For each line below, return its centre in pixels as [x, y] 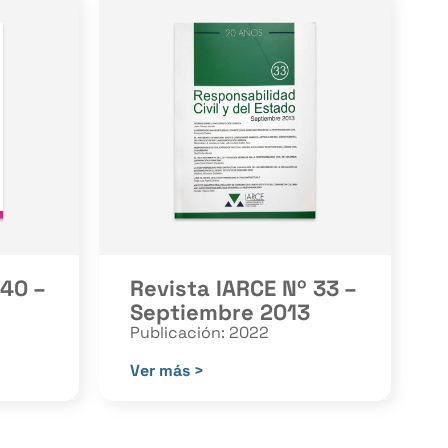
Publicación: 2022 [199, 332]
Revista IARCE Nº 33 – [242, 287]
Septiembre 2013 [219, 311]
